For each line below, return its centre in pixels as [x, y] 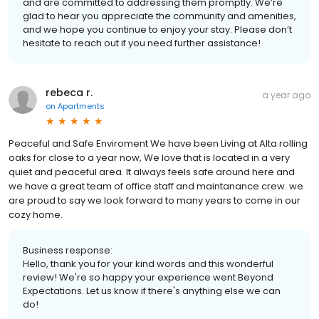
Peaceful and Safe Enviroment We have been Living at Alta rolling [158, 143]
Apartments [81, 106]
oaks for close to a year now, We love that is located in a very [149, 157]
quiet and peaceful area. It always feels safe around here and [152, 172]
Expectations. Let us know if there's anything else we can [152, 291]
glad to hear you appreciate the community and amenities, [159, 16]
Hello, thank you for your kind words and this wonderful [148, 263]
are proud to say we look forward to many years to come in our [155, 200]
